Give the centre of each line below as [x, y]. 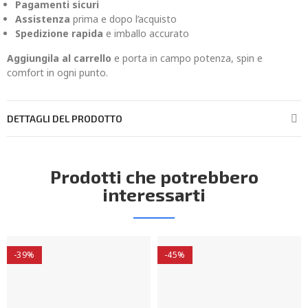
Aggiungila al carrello [59, 58]
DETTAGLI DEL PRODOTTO [65, 119]
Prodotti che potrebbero [154, 176]
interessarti [154, 194]
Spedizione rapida [59, 33]
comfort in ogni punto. [57, 73]
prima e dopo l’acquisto [123, 19]
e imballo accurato [146, 33]
